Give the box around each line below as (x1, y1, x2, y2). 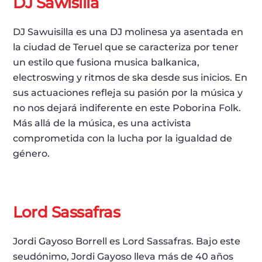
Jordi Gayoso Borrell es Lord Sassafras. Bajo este (13, 236, 241, 247)
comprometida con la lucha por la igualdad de (13, 133, 233, 144)
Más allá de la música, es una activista (13, 118, 192, 129)
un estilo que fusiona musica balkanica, (13, 57, 200, 68)
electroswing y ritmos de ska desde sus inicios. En (13, 72, 248, 84)
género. (13, 148, 50, 160)
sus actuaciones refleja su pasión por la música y (13, 87, 243, 99)
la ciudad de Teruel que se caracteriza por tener (13, 42, 239, 53)
